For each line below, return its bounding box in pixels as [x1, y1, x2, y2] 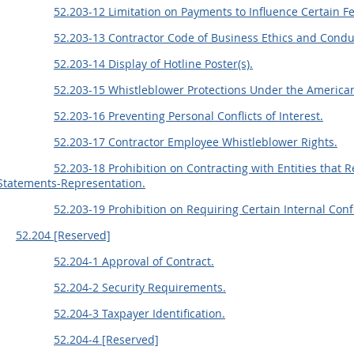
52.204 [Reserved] [16, 228, 111, 243]
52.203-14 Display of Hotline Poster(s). [54, 56, 253, 71]
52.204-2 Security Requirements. [54, 280, 226, 295]
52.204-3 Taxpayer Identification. [54, 306, 225, 321]
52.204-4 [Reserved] [54, 332, 159, 347]
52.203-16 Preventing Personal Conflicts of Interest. [54, 108, 323, 123]
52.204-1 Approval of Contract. [54, 254, 214, 269]
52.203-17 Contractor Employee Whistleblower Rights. [54, 134, 337, 149]
